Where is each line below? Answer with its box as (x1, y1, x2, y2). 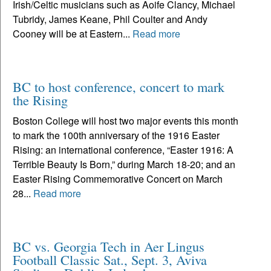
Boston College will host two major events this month (13, 113, 238, 128)
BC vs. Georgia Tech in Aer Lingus (13, 237, 204, 255)
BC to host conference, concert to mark (13, 77, 224, 96)
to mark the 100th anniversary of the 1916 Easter (13, 128, 220, 142)
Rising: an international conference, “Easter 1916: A (13, 142, 233, 157)
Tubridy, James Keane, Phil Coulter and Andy (13, 11, 207, 26)
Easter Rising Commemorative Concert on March (13, 171, 223, 186)
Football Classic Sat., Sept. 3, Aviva (13, 250, 207, 269)
